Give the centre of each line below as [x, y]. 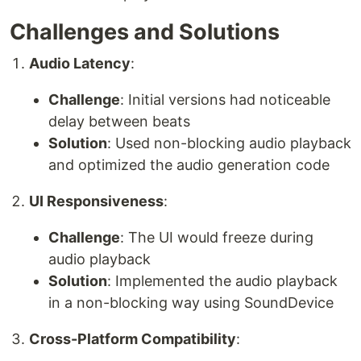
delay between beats [119, 122]
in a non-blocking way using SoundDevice [191, 303]
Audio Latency [80, 64]
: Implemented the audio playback [222, 281]
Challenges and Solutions [145, 32]
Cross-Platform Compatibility [133, 339]
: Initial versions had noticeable [225, 100]
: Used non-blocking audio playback [229, 143]
